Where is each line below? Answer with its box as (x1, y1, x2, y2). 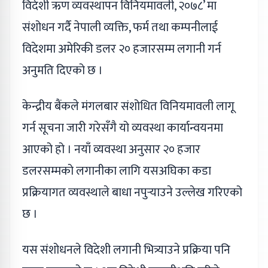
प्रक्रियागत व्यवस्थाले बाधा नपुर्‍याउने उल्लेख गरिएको (22, 182, 242, 203)
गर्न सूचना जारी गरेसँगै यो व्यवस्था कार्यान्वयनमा (22, 118, 223, 139)
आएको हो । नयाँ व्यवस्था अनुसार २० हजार (22, 139, 200, 160)
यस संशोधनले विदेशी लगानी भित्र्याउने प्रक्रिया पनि (22, 240, 230, 261)
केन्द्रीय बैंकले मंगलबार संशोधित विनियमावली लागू (22, 96, 234, 117)
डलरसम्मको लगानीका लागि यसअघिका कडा (22, 161, 211, 182)
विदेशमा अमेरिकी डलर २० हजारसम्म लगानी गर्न (22, 39, 221, 60)
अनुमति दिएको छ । (22, 60, 103, 81)
